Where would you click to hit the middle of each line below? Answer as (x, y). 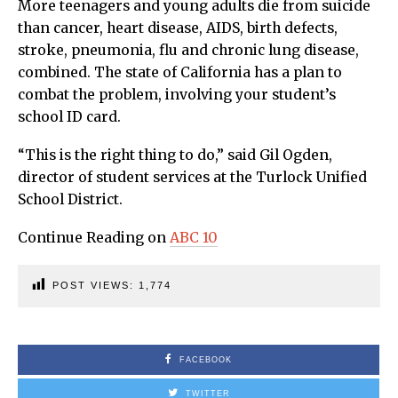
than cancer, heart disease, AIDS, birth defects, (178, 28)
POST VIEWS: (96, 285)
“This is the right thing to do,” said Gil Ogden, (175, 155)
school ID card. (69, 116)
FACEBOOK (206, 359)
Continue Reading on (94, 237)
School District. (70, 199)
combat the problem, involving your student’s (177, 94)
